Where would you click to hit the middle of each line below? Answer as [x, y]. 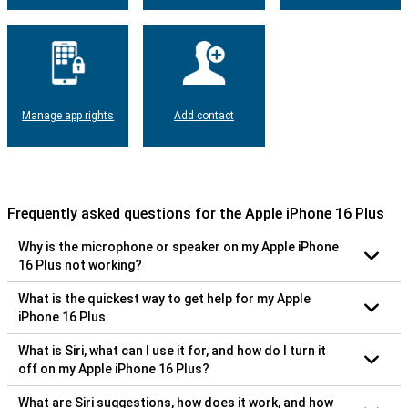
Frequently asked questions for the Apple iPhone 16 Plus [196, 213]
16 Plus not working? [80, 265]
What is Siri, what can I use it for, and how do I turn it [172, 350]
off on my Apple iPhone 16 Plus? [114, 368]
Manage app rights [68, 115]
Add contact [204, 115]
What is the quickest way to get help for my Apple [164, 298]
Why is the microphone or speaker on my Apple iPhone [178, 246]
